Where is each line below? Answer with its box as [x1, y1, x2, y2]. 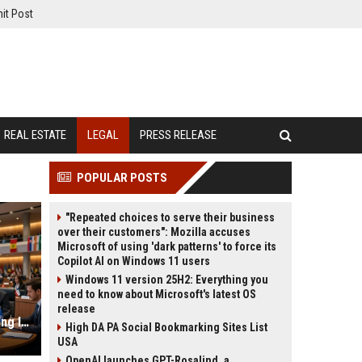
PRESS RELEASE [140, 128, 217, 142]
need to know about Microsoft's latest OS [57, 288, 256, 301]
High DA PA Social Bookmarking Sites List [65, 321, 267, 334]
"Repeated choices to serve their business [65, 211, 275, 224]
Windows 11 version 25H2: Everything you [65, 273, 268, 286]
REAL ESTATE [4, 128, 66, 142]
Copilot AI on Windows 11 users [57, 255, 210, 267]
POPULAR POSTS [77, 170, 167, 185]
